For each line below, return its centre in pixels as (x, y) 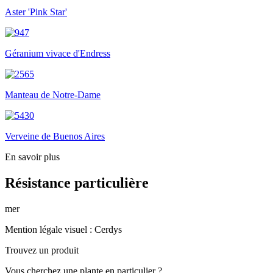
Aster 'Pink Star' (36, 12)
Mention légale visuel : (50, 229)
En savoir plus (32, 157)
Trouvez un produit (42, 250)
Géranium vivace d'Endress (58, 53)
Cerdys (108, 229)
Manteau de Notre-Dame (53, 94)
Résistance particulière (77, 183)
